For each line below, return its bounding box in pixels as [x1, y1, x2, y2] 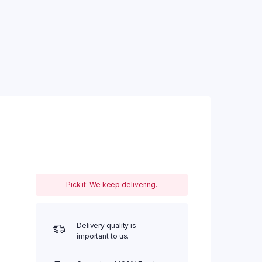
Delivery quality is [76, 221, 137, 230]
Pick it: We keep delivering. [65, 180, 158, 189]
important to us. [76, 232, 129, 240]
